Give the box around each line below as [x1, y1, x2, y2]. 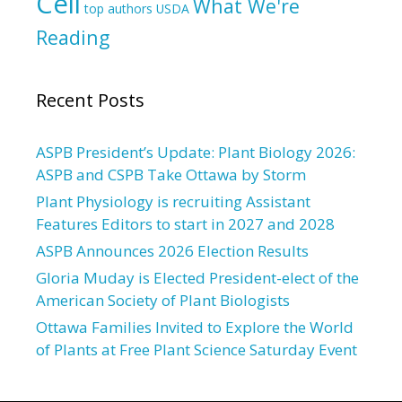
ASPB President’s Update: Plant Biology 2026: [36, 141, 355, 162]
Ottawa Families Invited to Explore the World [36, 316, 354, 337]
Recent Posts [36, 87, 144, 112]
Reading [36, 23, 109, 50]
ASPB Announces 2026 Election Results [36, 240, 309, 261]
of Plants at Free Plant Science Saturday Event [36, 338, 357, 360]
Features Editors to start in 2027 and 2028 [36, 213, 335, 234]
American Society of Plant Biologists [36, 289, 290, 310]
